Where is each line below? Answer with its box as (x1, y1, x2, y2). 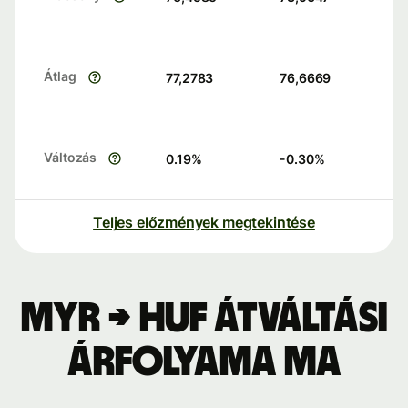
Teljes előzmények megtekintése (93, 213, 315, 232)
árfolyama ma (66, 342, 342, 384)
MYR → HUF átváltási (21, 298, 387, 341)
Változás (44, 149, 97, 166)
